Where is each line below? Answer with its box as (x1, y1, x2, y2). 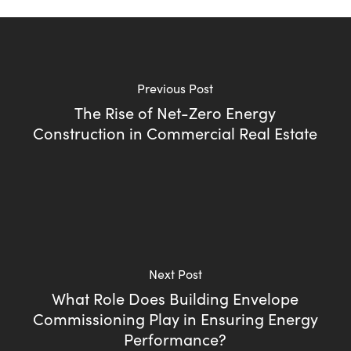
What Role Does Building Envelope (52, 287, 299, 309)
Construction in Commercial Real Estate (33, 121, 318, 143)
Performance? (124, 327, 227, 349)
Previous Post (137, 79, 214, 96)
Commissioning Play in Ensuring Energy (32, 307, 318, 329)
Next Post (148, 265, 202, 282)
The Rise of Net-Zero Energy (74, 101, 277, 123)
